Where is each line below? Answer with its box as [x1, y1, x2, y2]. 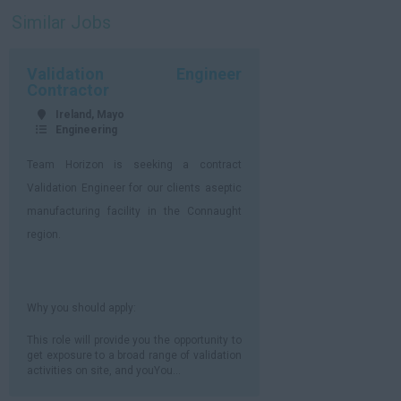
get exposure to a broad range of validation [27, 349, 242, 362]
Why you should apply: [27, 302, 136, 314]
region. [27, 228, 61, 241]
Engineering [55, 124, 117, 136]
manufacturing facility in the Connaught [27, 205, 242, 218]
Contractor [27, 81, 109, 99]
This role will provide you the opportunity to [27, 334, 242, 346]
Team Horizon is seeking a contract [27, 158, 242, 171]
